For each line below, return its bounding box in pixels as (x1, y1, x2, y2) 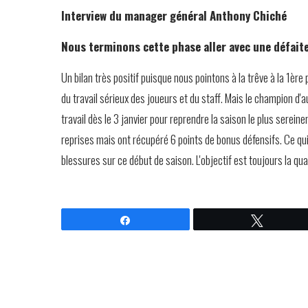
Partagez (140, 215, 176, 225)
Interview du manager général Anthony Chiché (60, 7, 287, 24)
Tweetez (272, 215, 307, 225)
